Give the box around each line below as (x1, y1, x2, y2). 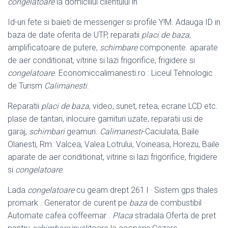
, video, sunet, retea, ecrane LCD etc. (89, 101, 218, 111)
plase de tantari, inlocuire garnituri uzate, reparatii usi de (8, 114, 203, 124)
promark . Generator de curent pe (8, 198, 129, 208)
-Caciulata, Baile (142, 127, 199, 137)
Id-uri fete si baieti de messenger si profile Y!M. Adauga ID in (8, 17, 220, 27)
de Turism (8, 81, 44, 91)
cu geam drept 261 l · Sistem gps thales (74, 185, 218, 195)
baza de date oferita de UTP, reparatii (8, 30, 141, 40)
